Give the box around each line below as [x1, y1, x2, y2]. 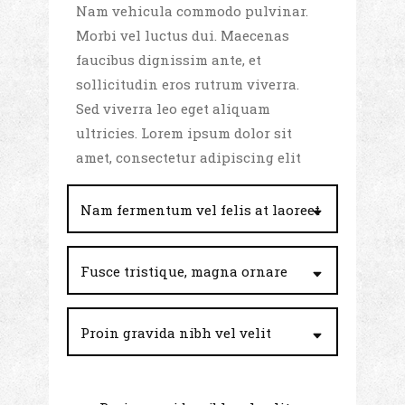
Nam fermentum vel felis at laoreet [80, 201, 320, 220]
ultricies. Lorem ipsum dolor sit [76, 124, 292, 143]
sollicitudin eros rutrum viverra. [76, 75, 299, 94]
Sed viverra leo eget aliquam [76, 99, 270, 118]
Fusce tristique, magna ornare [80, 262, 287, 281]
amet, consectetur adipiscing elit [76, 148, 301, 167]
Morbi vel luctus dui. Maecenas [76, 26, 289, 45]
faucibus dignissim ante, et [76, 51, 261, 70]
